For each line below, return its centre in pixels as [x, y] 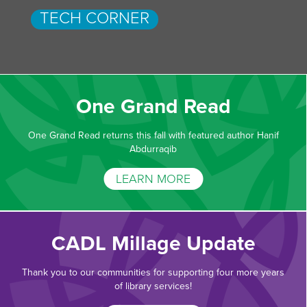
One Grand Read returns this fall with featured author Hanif [153, 135]
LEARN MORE [153, 179]
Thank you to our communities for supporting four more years [153, 272]
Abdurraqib [153, 149]
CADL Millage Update [153, 244]
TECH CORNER [95, 18]
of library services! [153, 286]
